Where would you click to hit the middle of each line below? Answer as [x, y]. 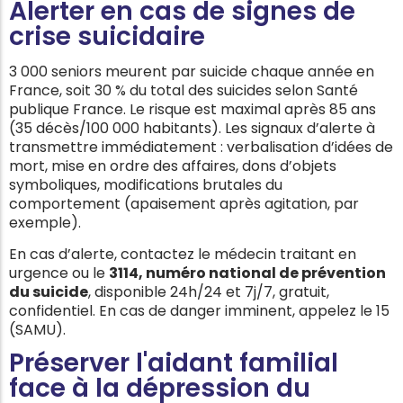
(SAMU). [37, 329]
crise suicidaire [107, 37]
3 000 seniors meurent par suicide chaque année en [192, 71]
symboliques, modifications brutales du [146, 184]
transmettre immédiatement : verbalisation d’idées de [201, 147]
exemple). [45, 222]
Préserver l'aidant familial [174, 363]
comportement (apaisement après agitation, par [184, 203]
